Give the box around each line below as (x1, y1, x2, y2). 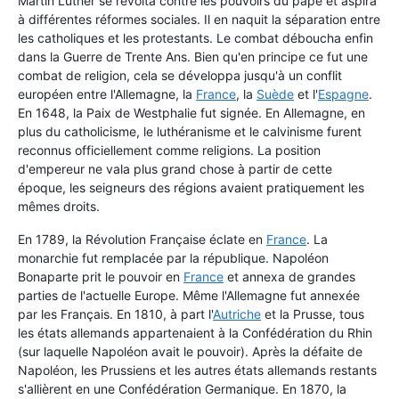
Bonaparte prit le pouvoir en (18, 269, 183, 285)
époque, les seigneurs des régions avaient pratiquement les (18, 180, 364, 196)
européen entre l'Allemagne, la (18, 86, 196, 102)
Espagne (318, 86, 369, 102)
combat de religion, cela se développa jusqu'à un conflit (18, 68, 342, 84)
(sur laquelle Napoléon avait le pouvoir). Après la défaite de (18, 344, 362, 360)
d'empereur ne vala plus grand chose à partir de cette (18, 161, 332, 177)
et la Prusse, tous (261, 306, 364, 322)
